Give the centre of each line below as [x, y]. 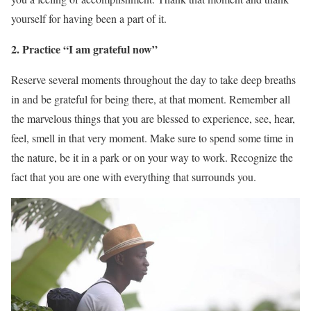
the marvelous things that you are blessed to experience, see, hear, [153, 119]
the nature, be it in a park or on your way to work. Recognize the [152, 158]
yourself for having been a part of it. [89, 19]
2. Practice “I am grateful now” [84, 49]
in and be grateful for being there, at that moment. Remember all [151, 99]
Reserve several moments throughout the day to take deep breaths [153, 80]
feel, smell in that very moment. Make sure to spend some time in [152, 138]
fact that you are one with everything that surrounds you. [134, 177]
